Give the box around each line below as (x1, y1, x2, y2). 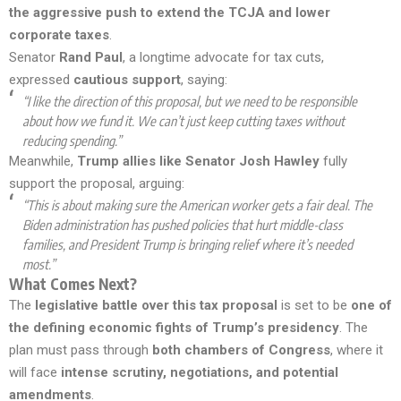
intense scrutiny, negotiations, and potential (61, 363, 338, 380)
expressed (9, 71, 73, 88)
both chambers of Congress (152, 341, 330, 358)
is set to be (277, 296, 351, 313)
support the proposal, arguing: (9, 175, 184, 192)
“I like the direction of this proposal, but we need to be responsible (22, 92, 357, 109)
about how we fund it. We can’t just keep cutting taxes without (22, 112, 345, 129)
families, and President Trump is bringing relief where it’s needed (22, 235, 353, 252)
